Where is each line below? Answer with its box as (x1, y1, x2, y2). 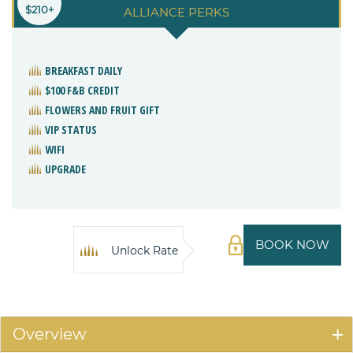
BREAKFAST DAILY (45, 63, 122, 79)
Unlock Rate (111, 243, 178, 258)
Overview (13, 325, 87, 344)
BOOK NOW (255, 237, 329, 253)
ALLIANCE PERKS (124, 5, 229, 20)
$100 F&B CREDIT (45, 83, 120, 98)
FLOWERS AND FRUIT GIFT (45, 102, 160, 118)
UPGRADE (45, 162, 86, 177)
